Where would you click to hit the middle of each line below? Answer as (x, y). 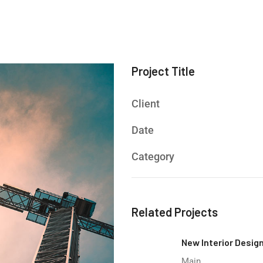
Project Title (163, 71)
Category (153, 156)
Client (146, 104)
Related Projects (175, 212)
